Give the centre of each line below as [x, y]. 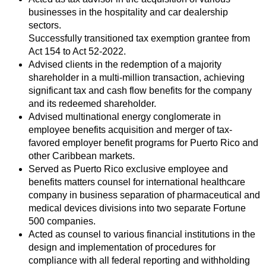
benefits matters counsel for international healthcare [137, 182]
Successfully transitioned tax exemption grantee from [139, 39]
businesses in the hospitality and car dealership [128, 12]
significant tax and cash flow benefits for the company [140, 91]
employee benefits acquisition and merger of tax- [130, 130]
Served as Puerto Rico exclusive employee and [128, 169]
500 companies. [62, 221]
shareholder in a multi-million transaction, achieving [137, 78]
